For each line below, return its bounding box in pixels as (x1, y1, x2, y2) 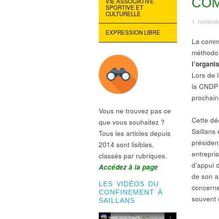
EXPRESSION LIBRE (105, 28, 160, 37)
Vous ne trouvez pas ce (99, 106, 171, 116)
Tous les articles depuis (99, 129, 171, 138)
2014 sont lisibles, (99, 140, 154, 150)
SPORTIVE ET (105, 3, 143, 11)
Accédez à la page (99, 162, 158, 172)
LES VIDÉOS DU (99, 180, 159, 188)
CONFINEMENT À (99, 189, 163, 197)
